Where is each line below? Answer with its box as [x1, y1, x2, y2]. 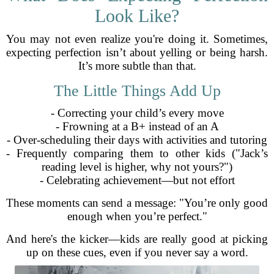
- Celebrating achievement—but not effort [39, 174, 235, 187]
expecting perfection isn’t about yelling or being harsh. [6, 46, 268, 59]
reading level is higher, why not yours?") [42, 160, 232, 173]
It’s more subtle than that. [78, 59, 196, 72]
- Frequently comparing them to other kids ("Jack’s [6, 147, 268, 160]
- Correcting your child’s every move [50, 106, 224, 119]
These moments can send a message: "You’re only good [6, 196, 268, 209]
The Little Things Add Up [53, 82, 221, 100]
